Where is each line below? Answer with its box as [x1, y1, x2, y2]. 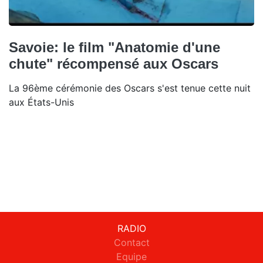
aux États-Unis [9, 96, 74, 108]
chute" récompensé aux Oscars [9, 55, 218, 72]
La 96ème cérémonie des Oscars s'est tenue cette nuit [9, 82, 251, 94]
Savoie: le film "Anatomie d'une [9, 39, 220, 55]
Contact [113, 237, 150, 249]
